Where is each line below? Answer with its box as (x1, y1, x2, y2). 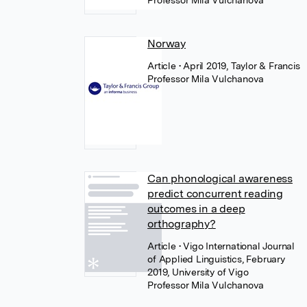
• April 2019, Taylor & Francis (178, 60, 300, 71)
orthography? (147, 217, 216, 230)
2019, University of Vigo (147, 267, 249, 278)
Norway (147, 37, 186, 50)
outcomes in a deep (147, 202, 245, 215)
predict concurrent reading (147, 187, 283, 200)
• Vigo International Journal (178, 241, 295, 251)
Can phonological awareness (147, 172, 293, 185)
